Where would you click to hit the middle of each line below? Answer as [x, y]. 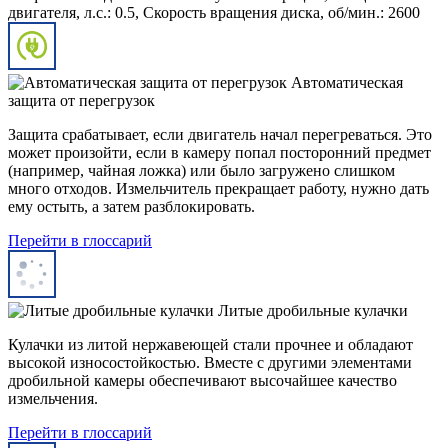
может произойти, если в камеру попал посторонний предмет [219, 152]
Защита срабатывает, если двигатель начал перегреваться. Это [220, 134]
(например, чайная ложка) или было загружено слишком [201, 170]
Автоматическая [347, 82]
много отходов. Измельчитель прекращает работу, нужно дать [218, 188]
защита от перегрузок [81, 100]
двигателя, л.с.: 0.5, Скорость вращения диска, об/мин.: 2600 [214, 12]
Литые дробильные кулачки [313, 310]
